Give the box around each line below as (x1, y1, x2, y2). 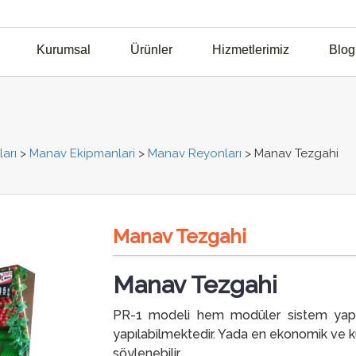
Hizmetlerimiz (211, 43, 289, 57)
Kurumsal (36, 43, 91, 57)
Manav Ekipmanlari (29, 146, 135, 161)
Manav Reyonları (148, 146, 242, 161)
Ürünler (130, 43, 172, 57)
